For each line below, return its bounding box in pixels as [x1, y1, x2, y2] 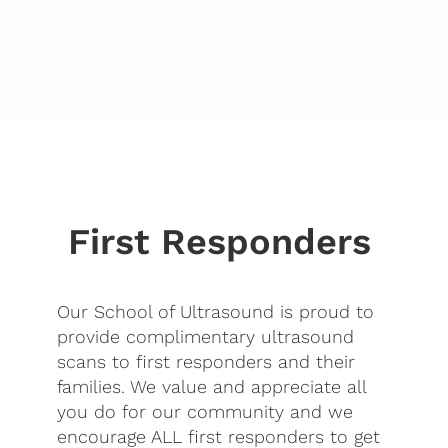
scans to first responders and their [57, 351, 356, 373]
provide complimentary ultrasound [57, 326, 355, 348]
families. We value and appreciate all [57, 376, 367, 398]
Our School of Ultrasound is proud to [57, 301, 375, 323]
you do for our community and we [57, 401, 354, 423]
